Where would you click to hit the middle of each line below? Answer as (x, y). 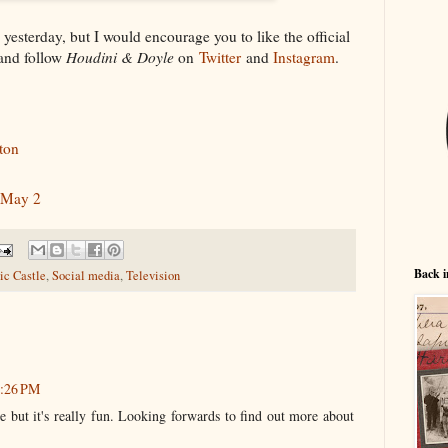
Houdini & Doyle (122, 56)
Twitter (220, 56)
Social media (86, 276)
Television (153, 276)
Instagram (304, 56)
